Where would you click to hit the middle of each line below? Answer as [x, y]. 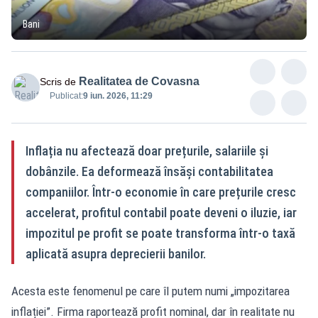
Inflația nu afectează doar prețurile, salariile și [147, 150]
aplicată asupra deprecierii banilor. [116, 253]
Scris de [58, 81]
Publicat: [66, 95]
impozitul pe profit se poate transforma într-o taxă [160, 233]
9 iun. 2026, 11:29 [118, 95]
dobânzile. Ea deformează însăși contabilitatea [149, 171]
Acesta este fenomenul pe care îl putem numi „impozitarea [150, 291]
